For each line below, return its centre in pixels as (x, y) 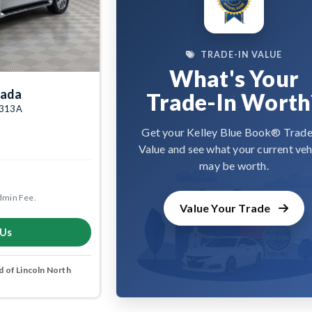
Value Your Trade (226, 208)
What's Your (234, 79)
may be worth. (234, 166)
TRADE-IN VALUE (241, 55)
